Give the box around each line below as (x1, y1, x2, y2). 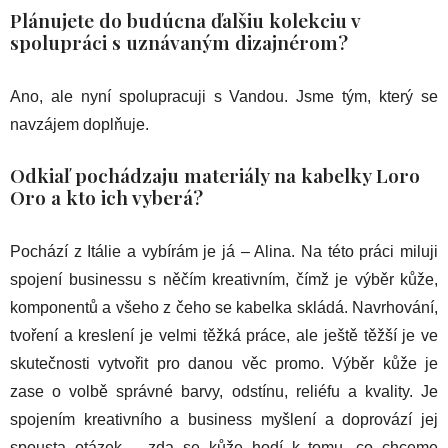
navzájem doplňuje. (10, 115, 149, 133)
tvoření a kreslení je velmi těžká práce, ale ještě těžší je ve (10, 326, 438, 344)
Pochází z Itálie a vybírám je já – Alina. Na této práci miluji (10, 242, 438, 260)
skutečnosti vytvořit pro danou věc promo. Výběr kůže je (10, 354, 438, 372)
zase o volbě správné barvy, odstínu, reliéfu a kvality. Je (10, 382, 438, 400)
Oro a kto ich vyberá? (10, 183, 203, 210)
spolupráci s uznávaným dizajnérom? (10, 28, 348, 55)
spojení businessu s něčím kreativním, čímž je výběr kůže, (10, 270, 438, 288)
